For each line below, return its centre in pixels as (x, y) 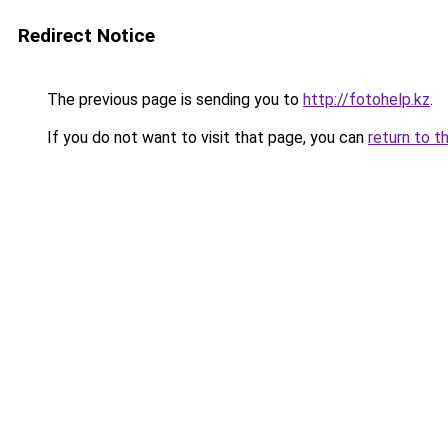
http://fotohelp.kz (366, 99)
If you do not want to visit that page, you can (205, 137)
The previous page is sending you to (173, 99)
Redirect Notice (86, 35)
